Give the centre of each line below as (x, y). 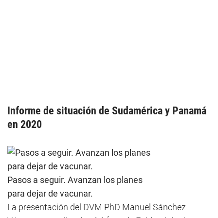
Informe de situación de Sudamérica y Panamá (107, 111)
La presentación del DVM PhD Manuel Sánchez (97, 207)
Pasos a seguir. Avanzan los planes (75, 180)
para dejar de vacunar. (50, 193)
